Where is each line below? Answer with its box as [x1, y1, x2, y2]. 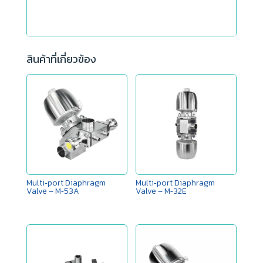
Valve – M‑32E [136, 185, 187, 198]
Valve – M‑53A [26, 185, 79, 198]
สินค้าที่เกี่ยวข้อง [26, 51, 96, 68]
